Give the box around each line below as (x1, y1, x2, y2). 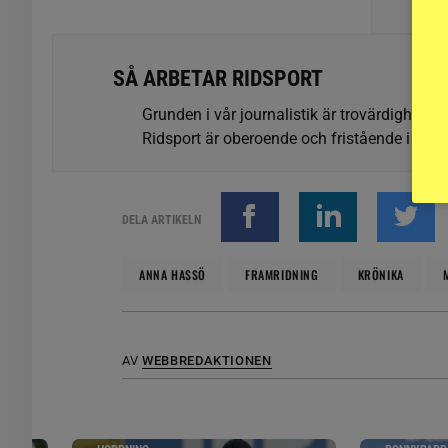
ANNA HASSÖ (139, 265, 206, 283)
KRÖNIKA (357, 265, 404, 283)
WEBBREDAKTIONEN (141, 352, 272, 368)
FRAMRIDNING (245, 265, 319, 283)
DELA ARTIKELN (122, 212, 201, 227)
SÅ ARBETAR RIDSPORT (113, 65, 323, 91)
